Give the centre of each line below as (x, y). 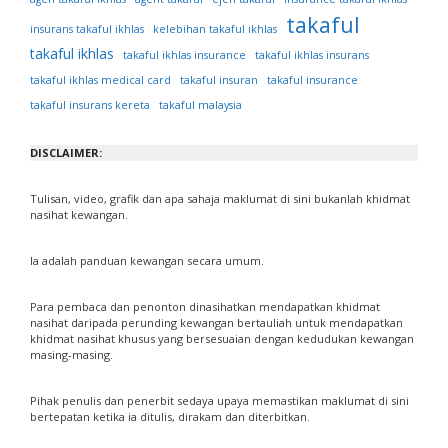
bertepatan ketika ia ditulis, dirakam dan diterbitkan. (170, 417)
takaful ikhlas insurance (184, 55)
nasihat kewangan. (79, 215)
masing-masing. (71, 355)
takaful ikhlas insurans (312, 55)
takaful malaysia (200, 105)
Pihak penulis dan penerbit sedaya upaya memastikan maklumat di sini (219, 401)
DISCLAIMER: (66, 153)
